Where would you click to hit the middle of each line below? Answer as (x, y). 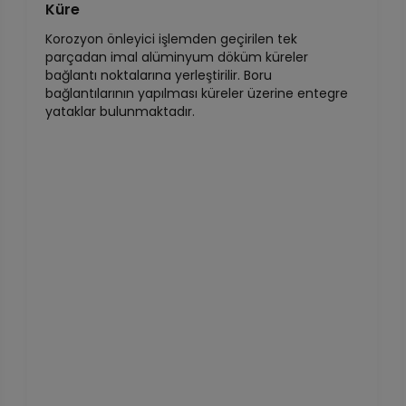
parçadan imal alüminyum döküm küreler (177, 57)
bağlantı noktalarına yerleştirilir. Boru (159, 75)
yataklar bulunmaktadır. (121, 111)
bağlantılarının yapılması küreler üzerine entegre (197, 93)
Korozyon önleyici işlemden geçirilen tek (172, 39)
